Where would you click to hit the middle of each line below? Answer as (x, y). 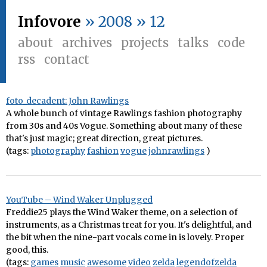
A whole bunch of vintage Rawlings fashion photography (124, 113)
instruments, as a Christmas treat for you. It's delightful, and (129, 225)
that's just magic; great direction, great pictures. (104, 138)
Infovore (49, 22)
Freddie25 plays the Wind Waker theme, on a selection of (122, 212)
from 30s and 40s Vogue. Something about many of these (124, 126)
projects (145, 43)
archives (87, 43)
